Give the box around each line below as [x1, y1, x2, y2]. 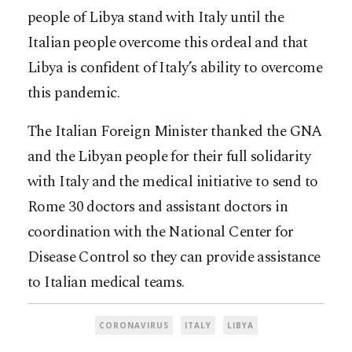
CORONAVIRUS [98, 319, 169, 331]
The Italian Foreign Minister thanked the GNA [27, 119, 322, 143]
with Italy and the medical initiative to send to [27, 170, 318, 193]
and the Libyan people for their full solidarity [27, 145, 311, 168]
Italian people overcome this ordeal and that [27, 31, 308, 54]
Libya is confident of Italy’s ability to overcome [27, 56, 323, 79]
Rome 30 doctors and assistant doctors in [27, 195, 288, 218]
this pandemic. [27, 81, 120, 104]
